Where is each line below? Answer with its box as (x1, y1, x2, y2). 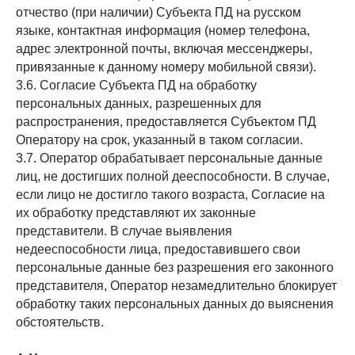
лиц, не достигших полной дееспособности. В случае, (16, 170, 330, 183)
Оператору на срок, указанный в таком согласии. (16, 133, 303, 147)
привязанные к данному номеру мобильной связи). (16, 60, 316, 74)
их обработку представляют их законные (16, 206, 256, 219)
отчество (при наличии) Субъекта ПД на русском (16, 6, 301, 19)
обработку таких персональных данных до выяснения (16, 297, 334, 311)
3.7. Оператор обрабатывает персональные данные (16, 151, 323, 165)
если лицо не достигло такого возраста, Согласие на (16, 188, 325, 201)
